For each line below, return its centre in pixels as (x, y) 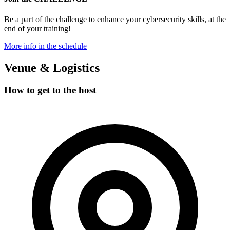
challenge (71, 19)
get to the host (67, 90)
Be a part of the (30, 19)
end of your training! (37, 28)
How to (21, 90)
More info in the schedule (45, 46)
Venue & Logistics (52, 68)
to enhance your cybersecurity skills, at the (156, 19)
